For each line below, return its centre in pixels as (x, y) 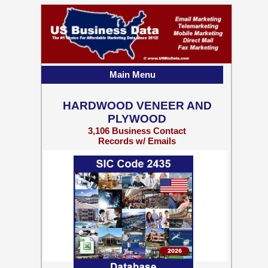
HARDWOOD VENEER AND (137, 106)
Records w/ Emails (137, 141)
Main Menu (132, 74)
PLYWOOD (137, 119)
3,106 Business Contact (137, 131)
